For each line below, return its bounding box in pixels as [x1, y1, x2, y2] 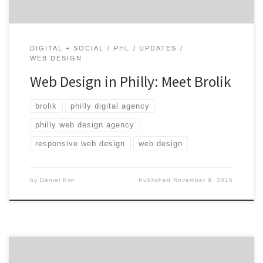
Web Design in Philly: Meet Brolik [29, 72, 231, 92]
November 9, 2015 [173, 177, 234, 184]
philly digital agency [70, 102, 150, 111]
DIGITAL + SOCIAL [29, 44, 104, 52]
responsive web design [35, 139, 126, 148]
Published [139, 177, 174, 184]
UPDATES [139, 44, 177, 52]
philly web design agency [35, 120, 135, 129]
